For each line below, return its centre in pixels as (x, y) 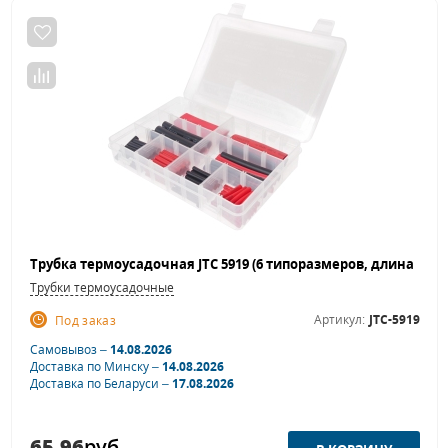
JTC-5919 (394, 320)
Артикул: (339, 320)
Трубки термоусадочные (102, 288)
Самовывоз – (70, 350)
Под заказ (86, 321)
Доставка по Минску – (96, 367)
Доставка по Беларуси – (101, 384)
